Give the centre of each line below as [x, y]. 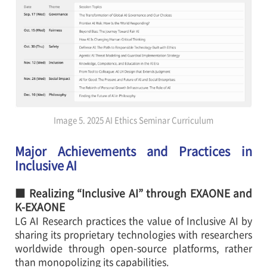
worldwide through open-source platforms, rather [133, 248]
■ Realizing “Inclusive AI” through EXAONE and [133, 193]
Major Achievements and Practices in [133, 151]
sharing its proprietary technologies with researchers [133, 235]
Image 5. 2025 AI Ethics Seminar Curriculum [133, 120]
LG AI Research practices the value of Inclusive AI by [133, 221]
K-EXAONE [40, 207]
